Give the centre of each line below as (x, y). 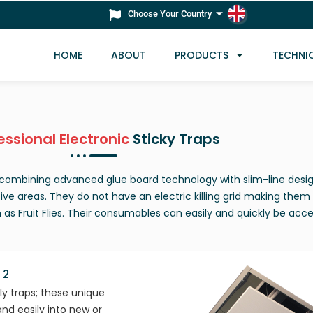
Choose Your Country (172, 14)
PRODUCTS (201, 55)
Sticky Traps (176, 139)
